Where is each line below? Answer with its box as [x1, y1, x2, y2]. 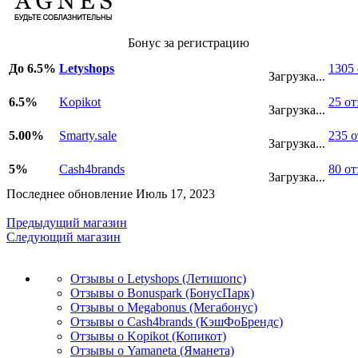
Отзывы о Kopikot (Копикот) [70, 328, 226, 343]
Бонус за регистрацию [128, 35, 249, 50]
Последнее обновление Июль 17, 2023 [6, 186, 215, 201]
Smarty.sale [59, 128, 117, 142]
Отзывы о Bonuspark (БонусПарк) [70, 285, 254, 300]
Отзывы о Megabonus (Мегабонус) [70, 300, 257, 314]
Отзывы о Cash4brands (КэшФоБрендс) [70, 314, 283, 328]
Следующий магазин [6, 229, 121, 244]
